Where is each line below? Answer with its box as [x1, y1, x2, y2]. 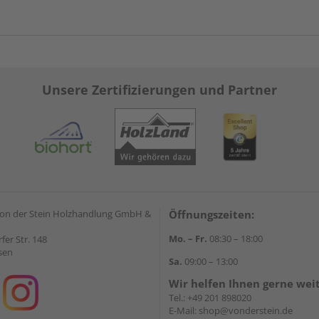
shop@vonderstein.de [199, 303, 293, 317]
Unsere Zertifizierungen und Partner [42, 80, 277, 98]
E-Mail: [169, 303, 199, 317]
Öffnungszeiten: [169, 206, 254, 221]
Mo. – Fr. [169, 231, 207, 245]
